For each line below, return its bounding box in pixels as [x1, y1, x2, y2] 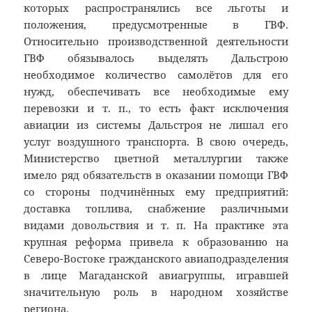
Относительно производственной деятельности [24, 34, 288, 49]
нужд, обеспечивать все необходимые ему [24, 84, 288, 99]
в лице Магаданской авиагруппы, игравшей [24, 268, 288, 283]
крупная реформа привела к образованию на [24, 235, 288, 249]
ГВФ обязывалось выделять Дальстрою [24, 51, 288, 65]
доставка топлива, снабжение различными [24, 201, 288, 216]
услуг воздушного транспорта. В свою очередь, [24, 134, 288, 149]
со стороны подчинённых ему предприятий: [24, 185, 288, 199]
